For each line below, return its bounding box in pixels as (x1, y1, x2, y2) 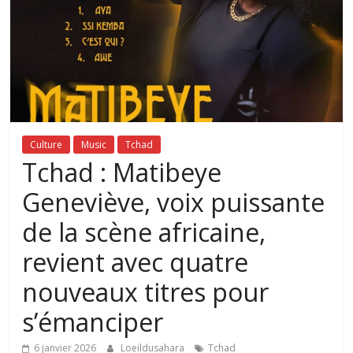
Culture (30, 138, 63, 152)
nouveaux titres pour (22, 275, 269, 310)
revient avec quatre (22, 245, 249, 280)
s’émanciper (22, 305, 164, 340)
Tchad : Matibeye (22, 155, 222, 190)
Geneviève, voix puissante (22, 185, 325, 220)
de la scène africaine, (22, 215, 266, 250)
